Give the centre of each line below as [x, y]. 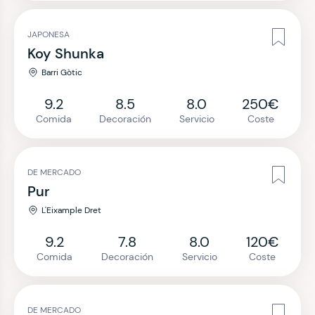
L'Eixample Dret [71, 210]
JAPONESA [49, 34]
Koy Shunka [66, 53]
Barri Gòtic [62, 72]
